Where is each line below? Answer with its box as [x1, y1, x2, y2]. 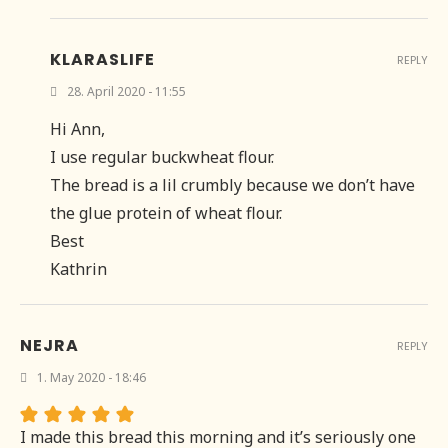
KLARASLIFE [50, 48, 155, 72]
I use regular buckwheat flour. [50, 146, 274, 169]
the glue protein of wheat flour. [50, 202, 282, 225]
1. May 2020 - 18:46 [37, 369, 146, 387]
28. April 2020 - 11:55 [67, 83, 186, 101]
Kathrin [50, 258, 107, 281]
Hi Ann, [50, 118, 105, 141]
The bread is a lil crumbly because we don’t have [50, 174, 415, 197]
